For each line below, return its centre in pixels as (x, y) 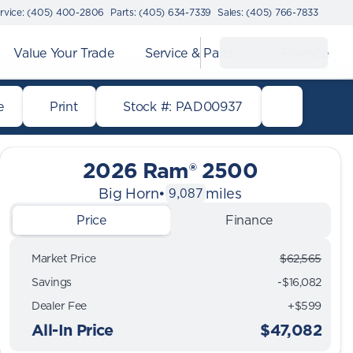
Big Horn (129, 193)
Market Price (64, 259)
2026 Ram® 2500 (170, 170)
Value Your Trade (64, 52)
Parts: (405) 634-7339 (161, 12)
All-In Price (72, 330)
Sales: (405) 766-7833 (268, 12)
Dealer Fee (59, 306)
